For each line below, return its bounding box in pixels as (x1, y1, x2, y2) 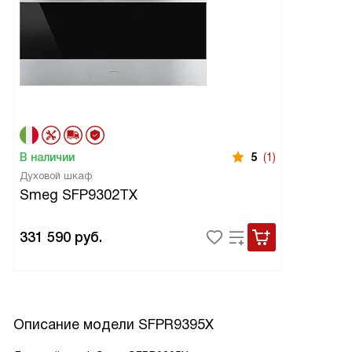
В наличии (20, 151, 75, 164)
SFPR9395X (138, 317, 214, 333)
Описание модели (13, 317, 138, 333)
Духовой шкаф (20, 170, 93, 182)
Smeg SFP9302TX (20, 187, 137, 203)
